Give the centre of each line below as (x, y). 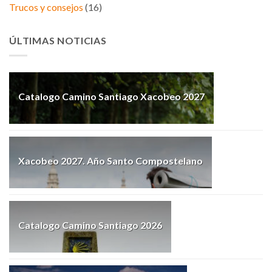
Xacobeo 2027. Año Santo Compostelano (110, 160)
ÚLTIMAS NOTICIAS (58, 41)
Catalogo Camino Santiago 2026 (90, 225)
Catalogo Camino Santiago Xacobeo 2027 (111, 96)
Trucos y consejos (46, 7)
